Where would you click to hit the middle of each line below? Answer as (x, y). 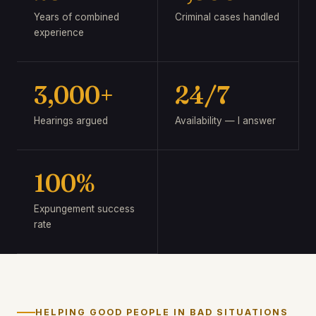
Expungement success (84, 209)
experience (59, 32)
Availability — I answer (225, 121)
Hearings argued (71, 121)
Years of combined (77, 17)
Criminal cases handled (227, 17)
